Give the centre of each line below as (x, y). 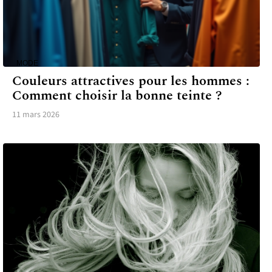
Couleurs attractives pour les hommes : (131, 81)
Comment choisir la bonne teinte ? (117, 95)
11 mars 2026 (36, 114)
